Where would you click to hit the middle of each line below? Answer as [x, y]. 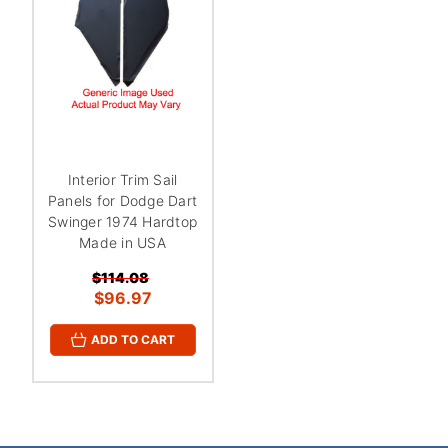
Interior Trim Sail [122, 179]
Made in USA [122, 242]
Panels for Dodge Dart [122, 200]
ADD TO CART [132, 340]
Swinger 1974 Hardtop [122, 221]
